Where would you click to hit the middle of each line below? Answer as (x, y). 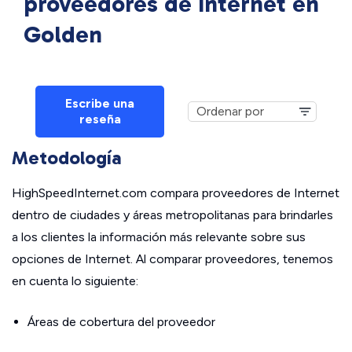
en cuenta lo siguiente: (75, 281)
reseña (100, 119)
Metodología (67, 158)
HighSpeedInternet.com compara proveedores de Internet (176, 193)
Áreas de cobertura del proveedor (121, 322)
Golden (63, 35)
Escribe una (100, 103)
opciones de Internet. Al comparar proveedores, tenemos (172, 259)
